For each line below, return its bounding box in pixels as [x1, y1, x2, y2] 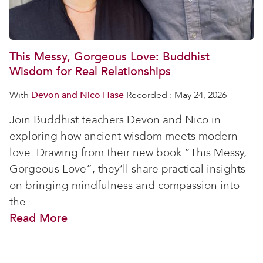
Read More [9, 210, 68, 226]
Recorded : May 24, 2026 [124, 89, 227, 102]
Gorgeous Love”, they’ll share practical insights [9, 161, 245, 177]
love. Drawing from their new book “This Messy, [9, 145, 247, 160]
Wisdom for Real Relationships [9, 63, 171, 79]
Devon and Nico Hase [31, 89, 124, 102]
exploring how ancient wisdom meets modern [9, 129, 238, 144]
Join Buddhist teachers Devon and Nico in [9, 112, 221, 127]
